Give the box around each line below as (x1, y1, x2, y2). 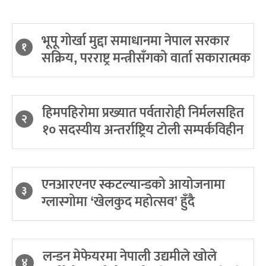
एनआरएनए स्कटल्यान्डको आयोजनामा (42, 173, 225, 197)
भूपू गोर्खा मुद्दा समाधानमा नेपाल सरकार (42, 30, 230, 53)
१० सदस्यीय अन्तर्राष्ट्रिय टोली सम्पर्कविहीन (42, 119, 243, 142)
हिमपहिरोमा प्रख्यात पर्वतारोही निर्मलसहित (42, 102, 244, 125)
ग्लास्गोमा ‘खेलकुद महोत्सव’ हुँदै (42, 191, 195, 214)
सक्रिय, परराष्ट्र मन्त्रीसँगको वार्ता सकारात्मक (42, 47, 251, 70)
